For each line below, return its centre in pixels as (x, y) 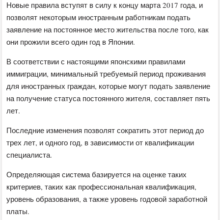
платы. (18, 211)
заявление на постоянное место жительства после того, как (108, 30)
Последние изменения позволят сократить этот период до (105, 130)
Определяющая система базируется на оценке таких (97, 175)
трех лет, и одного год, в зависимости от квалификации (100, 143)
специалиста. (29, 155)
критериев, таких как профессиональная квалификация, (102, 187)
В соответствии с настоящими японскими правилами (96, 62)
